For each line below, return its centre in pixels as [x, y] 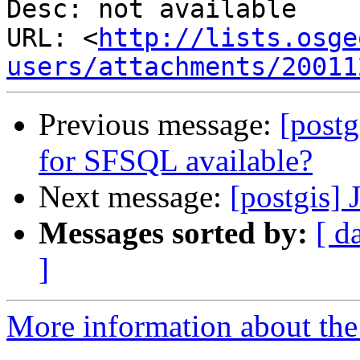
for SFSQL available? [176, 161]
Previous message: [159, 125]
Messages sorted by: [173, 233]
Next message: [134, 197]
